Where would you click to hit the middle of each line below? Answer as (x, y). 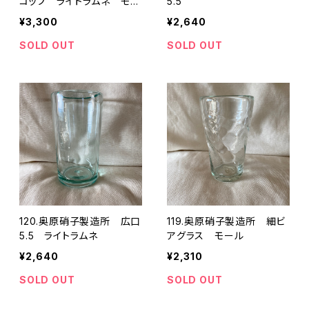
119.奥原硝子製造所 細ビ (227, 221)
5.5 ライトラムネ (59, 236)
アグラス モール (211, 236)
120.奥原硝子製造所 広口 (80, 221)
